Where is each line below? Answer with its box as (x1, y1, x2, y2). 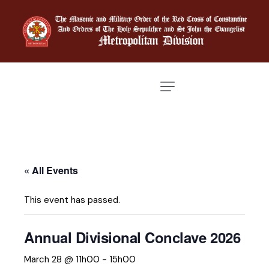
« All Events (24, 163, 78, 178)
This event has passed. (24, 194, 120, 207)
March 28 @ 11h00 (24, 253, 100, 266)
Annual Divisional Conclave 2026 (24, 227, 241, 248)
